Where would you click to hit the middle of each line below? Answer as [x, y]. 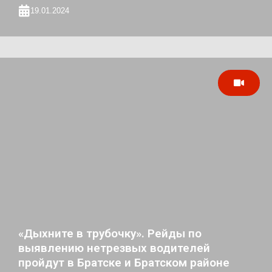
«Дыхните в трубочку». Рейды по [110, 234]
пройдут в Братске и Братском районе [124, 263]
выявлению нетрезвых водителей [114, 248]
